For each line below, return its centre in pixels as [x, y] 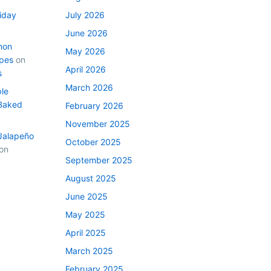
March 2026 [89, 87]
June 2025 [87, 196]
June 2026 [87, 33]
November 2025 [98, 123]
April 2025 [86, 232]
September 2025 [99, 160]
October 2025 [93, 142]
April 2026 [86, 69]
